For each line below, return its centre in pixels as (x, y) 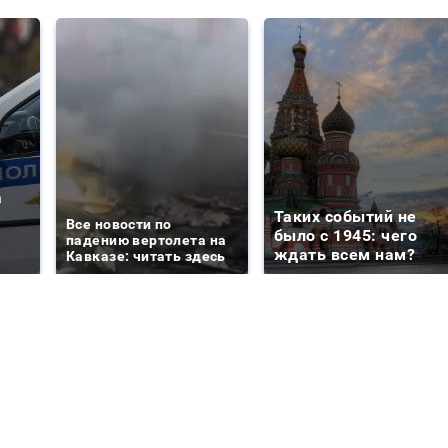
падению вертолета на (146, 240)
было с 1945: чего (346, 236)
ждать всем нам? (345, 255)
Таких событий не (345, 217)
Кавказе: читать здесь (146, 256)
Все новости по (119, 224)
